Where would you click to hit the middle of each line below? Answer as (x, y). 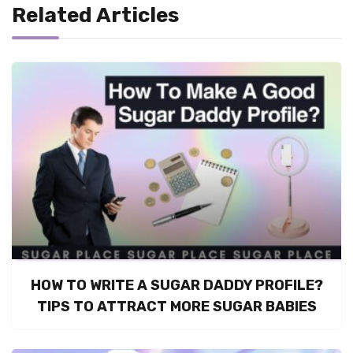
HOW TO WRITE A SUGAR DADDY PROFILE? (176, 285)
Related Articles (95, 15)
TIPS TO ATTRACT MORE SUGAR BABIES (176, 306)
